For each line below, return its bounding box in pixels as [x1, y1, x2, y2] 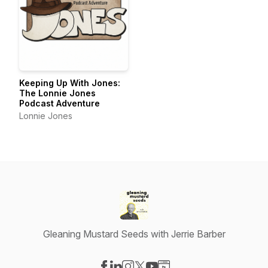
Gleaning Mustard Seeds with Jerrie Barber [42, 228, 226, 240]
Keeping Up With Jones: [19, 78, 120, 88]
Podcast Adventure [19, 98, 100, 108]
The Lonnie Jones [19, 88, 96, 98]
